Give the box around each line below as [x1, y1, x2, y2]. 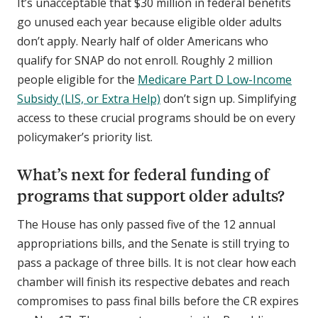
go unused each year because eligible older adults [17, 14, 282, 31]
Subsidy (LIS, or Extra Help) [17, 91, 160, 107]
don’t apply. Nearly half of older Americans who [17, 33, 268, 50]
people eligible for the [17, 72, 138, 88]
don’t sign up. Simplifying [160, 91, 297, 107]
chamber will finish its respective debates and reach [17, 274, 290, 290]
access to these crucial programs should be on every [17, 110, 295, 126]
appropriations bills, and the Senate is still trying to [17, 236, 290, 252]
